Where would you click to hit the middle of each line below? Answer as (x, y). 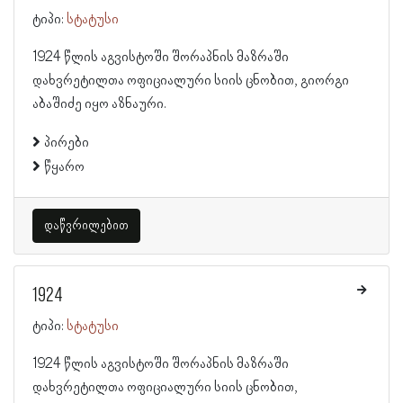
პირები (67, 143)
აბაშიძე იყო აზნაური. (99, 104)
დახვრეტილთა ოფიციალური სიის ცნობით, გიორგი (191, 81)
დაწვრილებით (86, 226)
